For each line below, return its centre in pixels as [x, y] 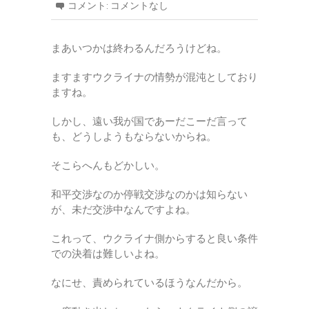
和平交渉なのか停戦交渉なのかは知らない [149, 194]
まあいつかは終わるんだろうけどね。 [139, 48]
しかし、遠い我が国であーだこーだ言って [149, 121]
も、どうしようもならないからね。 [134, 136]
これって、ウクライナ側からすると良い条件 [154, 238]
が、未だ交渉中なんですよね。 [123, 209]
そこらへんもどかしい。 [108, 165]
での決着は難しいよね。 [108, 253]
